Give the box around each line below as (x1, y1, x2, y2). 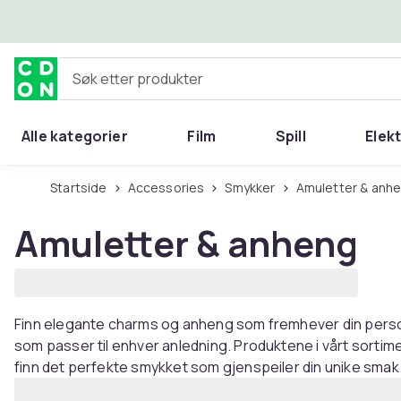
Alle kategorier (21, 126, 128, 146)
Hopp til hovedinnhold (37, 11, 195, 30)
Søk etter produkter (57, 75, 188, 96)
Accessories (135, 179, 205, 196)
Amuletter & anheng (14, 218, 358, 268)
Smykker (232, 179, 276, 196)
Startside (57, 179, 107, 196)
